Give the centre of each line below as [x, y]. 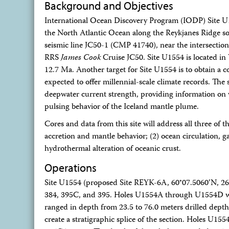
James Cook [81, 58]
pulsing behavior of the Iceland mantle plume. [122, 107]
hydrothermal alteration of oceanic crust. [113, 149]
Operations [71, 168]
